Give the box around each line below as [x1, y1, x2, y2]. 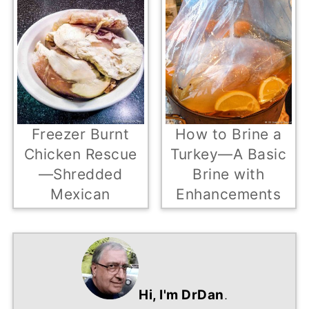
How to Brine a [175, 126, 282, 143]
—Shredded [38, 165, 123, 183]
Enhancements [176, 186, 281, 203]
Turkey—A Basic [170, 146, 287, 163]
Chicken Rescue [23, 145, 137, 163]
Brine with [192, 166, 265, 183]
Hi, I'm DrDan [139, 287, 224, 303]
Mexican [50, 185, 110, 203]
